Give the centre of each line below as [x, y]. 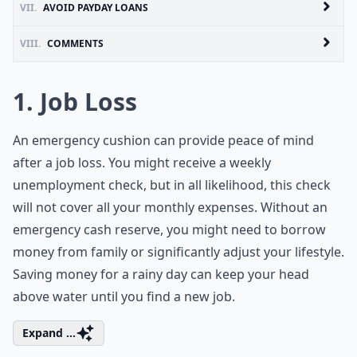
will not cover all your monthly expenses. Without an [170, 207]
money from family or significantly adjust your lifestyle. [178, 252]
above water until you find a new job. [124, 296]
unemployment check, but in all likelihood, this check [172, 185]
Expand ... [49, 333]
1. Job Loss [75, 102]
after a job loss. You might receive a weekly [142, 163]
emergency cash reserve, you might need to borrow [169, 229]
